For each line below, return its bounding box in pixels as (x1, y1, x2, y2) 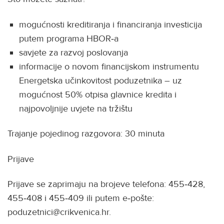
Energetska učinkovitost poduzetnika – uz (19, 74, 182, 86)
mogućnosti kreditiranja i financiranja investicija (19, 18, 202, 30)
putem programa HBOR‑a (19, 32, 119, 44)
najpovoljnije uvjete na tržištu (19, 102, 133, 114)
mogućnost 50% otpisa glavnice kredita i (19, 88, 177, 100)
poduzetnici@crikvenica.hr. (7, 206, 111, 217)
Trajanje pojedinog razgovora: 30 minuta (7, 128, 164, 139)
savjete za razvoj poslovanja (19, 46, 128, 58)
